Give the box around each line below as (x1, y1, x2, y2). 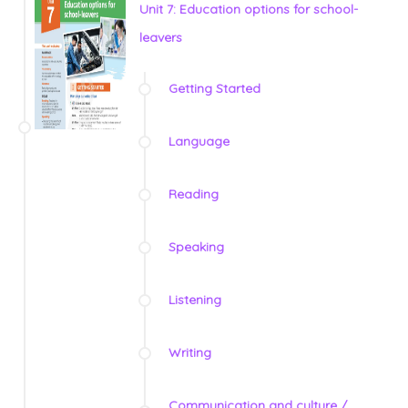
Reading (168, 186, 219, 203)
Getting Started (168, 80, 260, 97)
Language (168, 133, 229, 150)
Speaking (168, 239, 224, 256)
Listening (168, 291, 221, 309)
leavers (139, 29, 182, 46)
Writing (168, 344, 211, 362)
